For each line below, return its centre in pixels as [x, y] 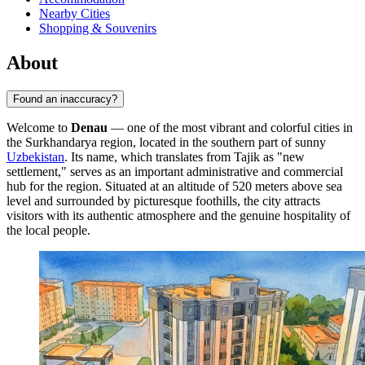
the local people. [48, 231]
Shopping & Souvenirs [98, 29]
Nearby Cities [75, 14]
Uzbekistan [35, 157]
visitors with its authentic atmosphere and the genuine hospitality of [178, 216]
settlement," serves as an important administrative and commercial [175, 172]
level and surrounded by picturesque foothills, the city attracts [163, 201]
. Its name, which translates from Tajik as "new [185, 157]
